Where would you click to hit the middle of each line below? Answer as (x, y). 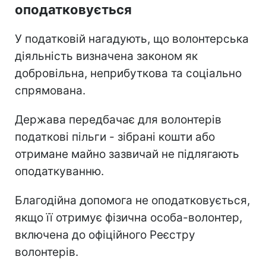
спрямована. (50, 90)
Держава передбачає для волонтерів (118, 119)
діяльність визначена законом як (106, 56)
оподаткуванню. (59, 171)
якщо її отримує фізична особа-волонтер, (129, 217)
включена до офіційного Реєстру (105, 235)
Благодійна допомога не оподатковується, (132, 200)
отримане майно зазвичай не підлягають (127, 154)
